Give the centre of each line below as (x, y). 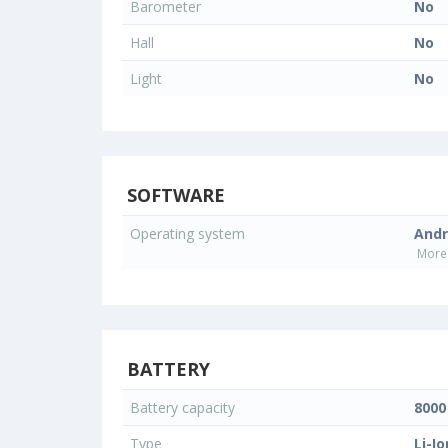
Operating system (189, 234)
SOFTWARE (173, 195)
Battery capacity (184, 408)
